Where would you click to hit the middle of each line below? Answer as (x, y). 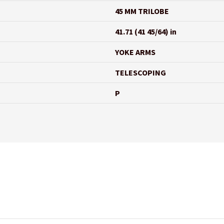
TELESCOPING (141, 72)
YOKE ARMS (135, 52)
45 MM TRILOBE (142, 11)
